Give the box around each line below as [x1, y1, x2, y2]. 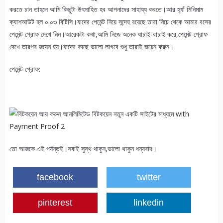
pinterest [38, 198, 73, 208]
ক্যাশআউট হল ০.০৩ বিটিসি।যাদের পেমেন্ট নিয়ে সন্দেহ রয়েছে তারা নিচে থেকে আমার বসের [9, 17, 211, 27]
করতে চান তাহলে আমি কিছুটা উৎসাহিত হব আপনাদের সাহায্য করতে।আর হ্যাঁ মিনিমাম [9, 4, 203, 14]
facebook [37, 172, 74, 183]
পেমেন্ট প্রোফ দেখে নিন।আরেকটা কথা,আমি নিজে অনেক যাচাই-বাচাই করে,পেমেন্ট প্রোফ [9, 29, 208, 39]
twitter [136, 172, 161, 183]
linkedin [133, 198, 164, 208]
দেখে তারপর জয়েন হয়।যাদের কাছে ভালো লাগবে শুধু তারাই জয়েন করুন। [9, 42, 174, 52]
